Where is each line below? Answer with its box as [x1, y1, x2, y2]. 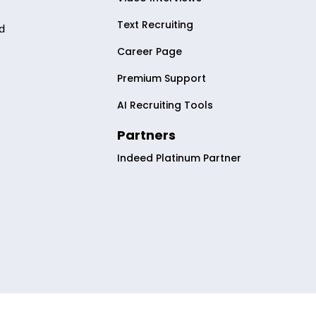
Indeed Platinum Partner [117, 151, 242, 166]
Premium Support [117, 71, 207, 86]
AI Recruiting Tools [117, 98, 214, 113]
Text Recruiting [117, 18, 194, 32]
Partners [117, 126, 176, 145]
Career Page [117, 44, 183, 59]
